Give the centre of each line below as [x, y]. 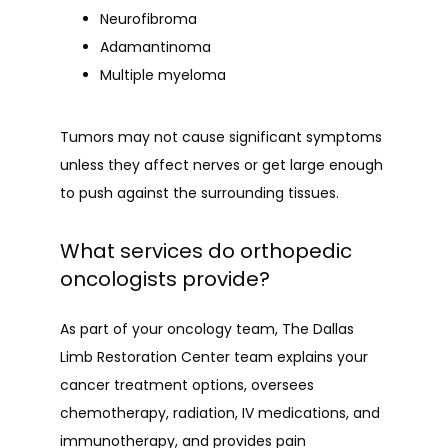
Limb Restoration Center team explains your [214, 357]
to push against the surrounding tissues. [199, 193]
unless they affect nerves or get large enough [221, 165]
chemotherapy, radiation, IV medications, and [220, 413]
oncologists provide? [165, 279]
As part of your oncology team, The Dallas [207, 329]
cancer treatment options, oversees [187, 385]
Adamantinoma [157, 47]
